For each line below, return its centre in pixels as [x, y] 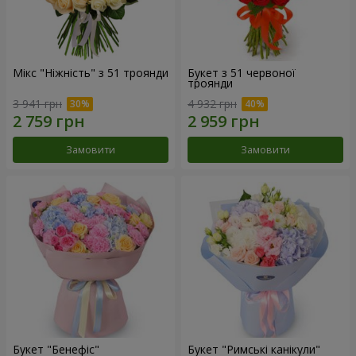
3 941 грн [37, 103]
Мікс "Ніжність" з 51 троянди [91, 73]
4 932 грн [212, 103]
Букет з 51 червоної [242, 73]
